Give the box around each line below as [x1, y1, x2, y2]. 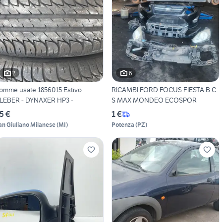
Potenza [111, 121, 134, 129]
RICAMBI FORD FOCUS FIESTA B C [111, 85, 216, 95]
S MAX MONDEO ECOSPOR [111, 96, 197, 105]
